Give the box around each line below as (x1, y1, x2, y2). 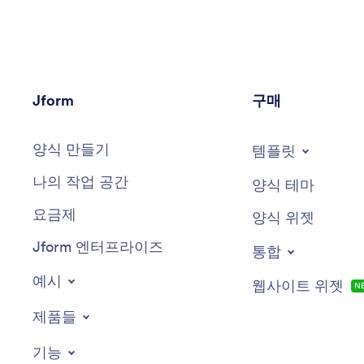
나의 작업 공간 (32, 171, 128, 191)
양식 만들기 (32, 139, 110, 158)
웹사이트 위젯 (251, 275, 344, 295)
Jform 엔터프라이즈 (32, 236, 163, 256)
